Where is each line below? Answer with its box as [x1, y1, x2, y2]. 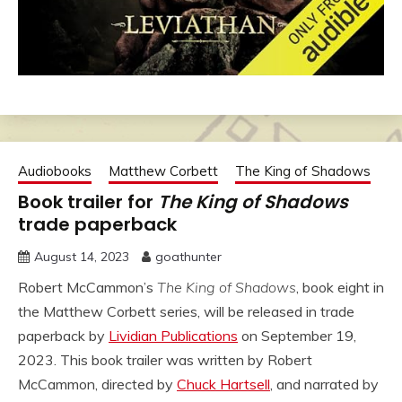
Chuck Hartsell [177, 374, 270, 393]
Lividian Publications [109, 326, 238, 345]
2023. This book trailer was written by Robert [18, 350, 312, 369]
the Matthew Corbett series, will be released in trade [18, 301, 354, 320]
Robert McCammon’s [18, 277, 157, 296]
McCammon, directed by [18, 374, 177, 393]
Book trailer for [18, 188, 158, 214]
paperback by [18, 326, 109, 345]
